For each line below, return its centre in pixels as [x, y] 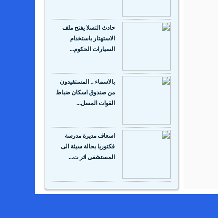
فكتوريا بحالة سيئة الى [88, 147]
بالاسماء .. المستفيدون [87, 82]
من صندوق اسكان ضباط [85, 93]
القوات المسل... [96, 103]
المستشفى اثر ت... [92, 157]
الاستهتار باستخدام [92, 39]
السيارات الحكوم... [92, 49]
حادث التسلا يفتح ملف [89, 28]
